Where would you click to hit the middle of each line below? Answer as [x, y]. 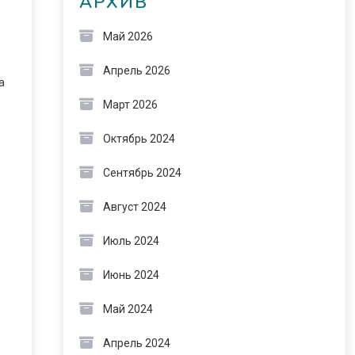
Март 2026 [130, 105]
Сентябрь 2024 [142, 173]
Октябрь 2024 [139, 139]
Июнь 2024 [131, 275]
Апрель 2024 [136, 343]
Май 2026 [128, 36]
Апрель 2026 [136, 71]
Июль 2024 [131, 241]
